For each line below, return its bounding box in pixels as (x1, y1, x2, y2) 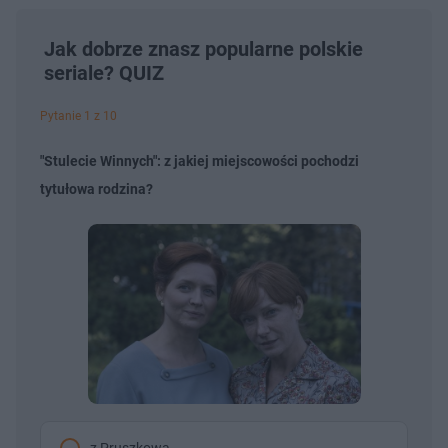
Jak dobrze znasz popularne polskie (44, 36, 363, 61)
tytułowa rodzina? (40, 180, 153, 197)
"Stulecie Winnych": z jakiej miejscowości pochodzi (40, 152, 359, 169)
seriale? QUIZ (44, 60, 164, 85)
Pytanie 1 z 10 (40, 108, 117, 123)
